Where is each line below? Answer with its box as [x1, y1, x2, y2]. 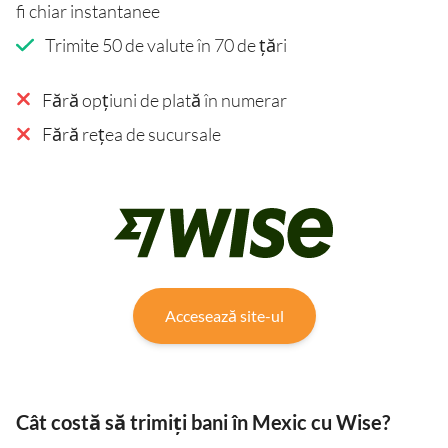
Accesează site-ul [164, 305, 284, 325]
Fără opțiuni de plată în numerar [42, 88, 287, 111]
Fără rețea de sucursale [42, 122, 221, 145]
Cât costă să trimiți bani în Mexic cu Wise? [16, 409, 390, 434]
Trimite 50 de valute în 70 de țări [44, 33, 287, 56]
